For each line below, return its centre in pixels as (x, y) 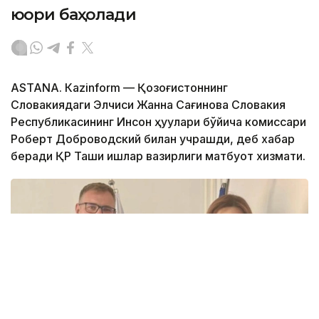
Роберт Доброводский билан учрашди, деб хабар (153, 138)
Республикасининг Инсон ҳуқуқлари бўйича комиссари (158, 121)
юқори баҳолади (73, 14)
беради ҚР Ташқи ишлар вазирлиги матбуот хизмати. (158, 156)
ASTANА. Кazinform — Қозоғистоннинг (119, 87)
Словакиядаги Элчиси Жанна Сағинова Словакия (148, 104)
